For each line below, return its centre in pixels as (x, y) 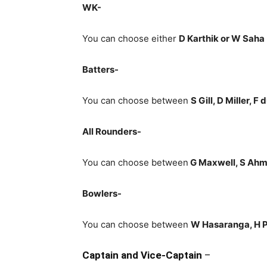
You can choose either (131, 38)
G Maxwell (212, 162)
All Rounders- (112, 131)
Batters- (100, 69)
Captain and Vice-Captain (142, 255)
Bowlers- (102, 193)
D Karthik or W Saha (222, 38)
